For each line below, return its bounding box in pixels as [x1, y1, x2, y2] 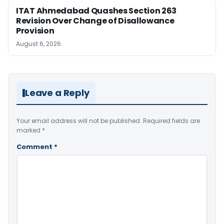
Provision [16, 25, 54, 36]
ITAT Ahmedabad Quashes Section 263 [16, 5, 177, 16]
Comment [16, 142, 54, 151]
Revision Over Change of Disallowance [16, 15, 174, 26]
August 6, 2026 [16, 39, 61, 48]
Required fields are [143, 116, 200, 125]
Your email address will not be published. [16, 116, 141, 125]
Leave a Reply [25, 86, 89, 99]
